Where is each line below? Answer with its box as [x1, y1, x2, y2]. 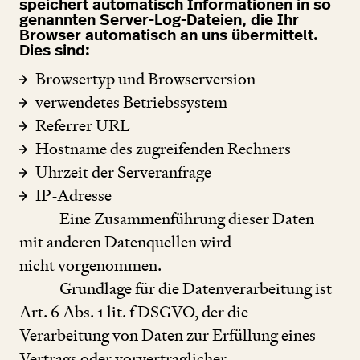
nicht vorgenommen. [19, 255, 162, 276]
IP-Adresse [35, 185, 112, 207]
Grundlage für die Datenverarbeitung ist [59, 278, 332, 300]
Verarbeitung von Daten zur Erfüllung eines [19, 325, 316, 346]
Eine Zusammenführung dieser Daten [59, 208, 314, 230]
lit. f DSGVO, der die [104, 301, 248, 323]
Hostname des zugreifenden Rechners [35, 138, 291, 160]
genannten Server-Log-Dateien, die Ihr [19, 12, 299, 28]
